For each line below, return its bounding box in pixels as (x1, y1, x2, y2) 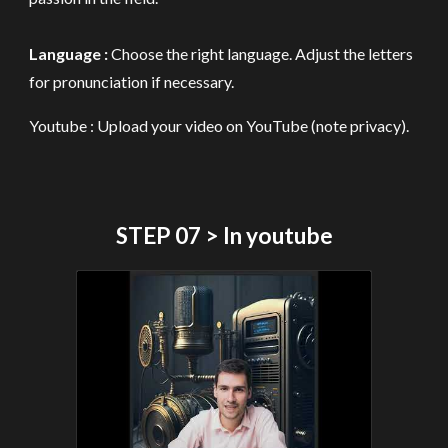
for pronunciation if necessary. (29, 72, 235, 91)
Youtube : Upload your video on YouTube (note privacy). (29, 116, 410, 135)
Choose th (111, 44, 181, 63)
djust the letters (306, 44, 414, 63)
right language (188, 44, 290, 63)
